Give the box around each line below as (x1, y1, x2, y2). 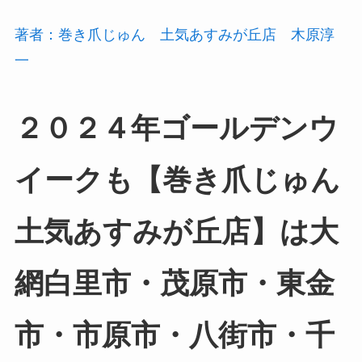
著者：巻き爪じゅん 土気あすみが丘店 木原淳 (14, 26, 335, 43)
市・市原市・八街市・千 (14, 318, 335, 351)
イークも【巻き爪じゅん (14, 163, 340, 196)
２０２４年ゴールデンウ (14, 112, 339, 145)
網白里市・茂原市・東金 (14, 267, 335, 300)
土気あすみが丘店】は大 (14, 215, 339, 248)
